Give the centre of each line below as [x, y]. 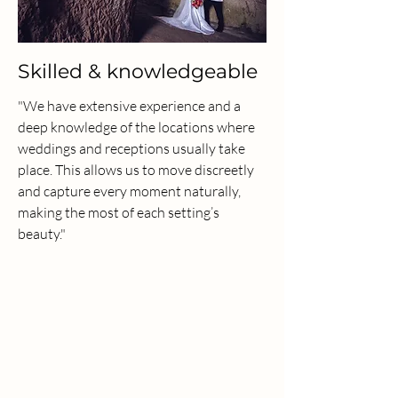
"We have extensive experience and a [129, 106]
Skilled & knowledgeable [138, 72]
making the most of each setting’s [119, 212]
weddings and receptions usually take [131, 148]
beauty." [42, 234]
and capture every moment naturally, [129, 191]
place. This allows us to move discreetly [136, 170]
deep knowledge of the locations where [136, 127]
